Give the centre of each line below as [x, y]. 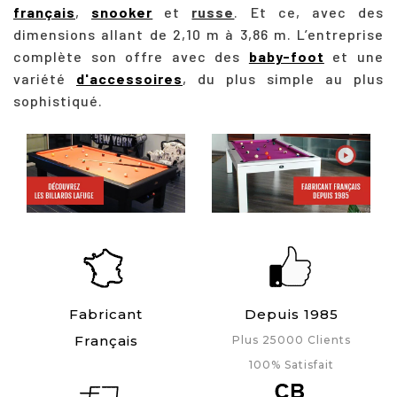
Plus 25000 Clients [291, 340]
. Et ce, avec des [309, 12]
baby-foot [286, 56]
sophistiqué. [58, 100]
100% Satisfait [291, 365]
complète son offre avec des [131, 56]
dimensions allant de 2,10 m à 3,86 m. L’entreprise [198, 34]
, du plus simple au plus [283, 78]
